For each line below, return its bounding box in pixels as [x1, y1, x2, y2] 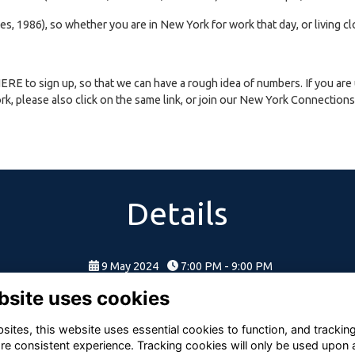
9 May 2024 [98, 259, 161, 273]
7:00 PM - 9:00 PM [177, 259, 273, 273]
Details [127, 195, 228, 231]
